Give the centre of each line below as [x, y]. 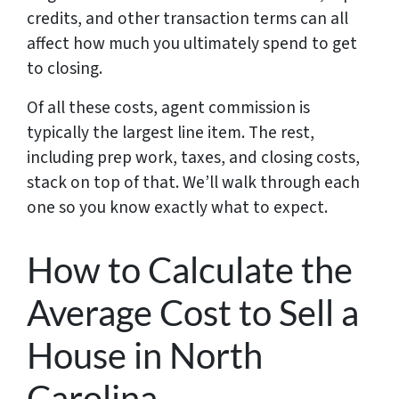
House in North [145, 355]
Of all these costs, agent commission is [168, 107]
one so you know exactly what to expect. [177, 207]
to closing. [65, 68]
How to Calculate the [190, 269]
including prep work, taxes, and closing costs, [193, 157]
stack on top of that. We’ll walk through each [193, 182]
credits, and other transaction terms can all [187, 18]
